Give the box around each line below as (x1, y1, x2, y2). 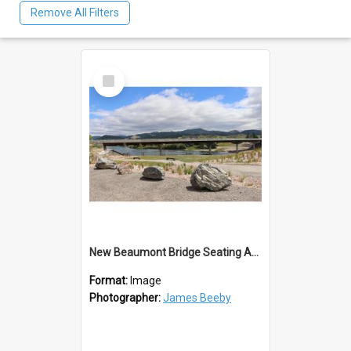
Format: (89, 273, 130, 287)
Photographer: (89, 291, 163, 304)
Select (96, 64, 130, 79)
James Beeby (163, 291, 231, 304)
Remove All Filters (30, 6, 119, 20)
